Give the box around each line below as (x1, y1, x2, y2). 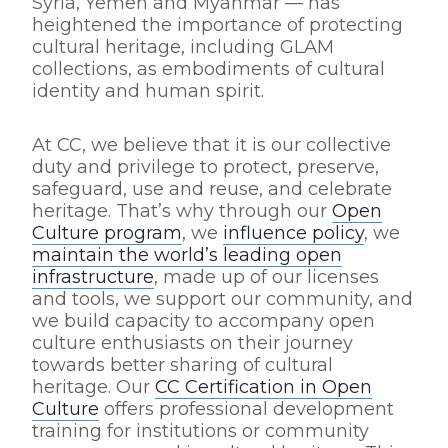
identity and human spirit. (32, 80, 264, 102)
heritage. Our (32, 376, 155, 398)
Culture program (32, 222, 182, 244)
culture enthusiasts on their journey (32, 332, 353, 354)
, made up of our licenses (154, 266, 379, 288)
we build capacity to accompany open (32, 310, 375, 332)
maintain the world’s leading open (32, 244, 342, 266)
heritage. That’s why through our (32, 200, 332, 222)
